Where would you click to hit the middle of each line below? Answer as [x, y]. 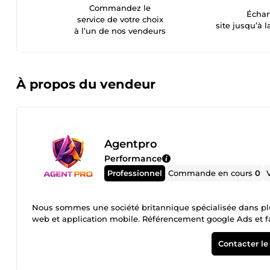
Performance [133, 158]
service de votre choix [120, 19]
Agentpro [131, 144]
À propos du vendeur [86, 84]
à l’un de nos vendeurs [120, 31]
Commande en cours [212, 173]
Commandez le [120, 8]
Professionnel [135, 173]
